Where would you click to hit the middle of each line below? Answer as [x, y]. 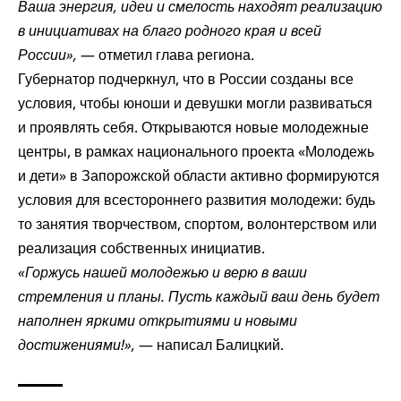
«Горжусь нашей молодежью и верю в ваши [162, 272]
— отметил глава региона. [166, 54]
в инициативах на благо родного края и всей [170, 30]
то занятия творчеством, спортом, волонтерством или [197, 223]
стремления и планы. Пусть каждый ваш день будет [199, 296]
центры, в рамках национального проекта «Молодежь [196, 151]
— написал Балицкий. [209, 344]
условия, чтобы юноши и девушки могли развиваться [195, 102]
